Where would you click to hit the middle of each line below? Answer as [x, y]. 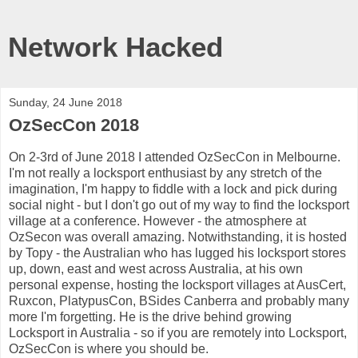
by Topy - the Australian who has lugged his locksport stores [177, 253]
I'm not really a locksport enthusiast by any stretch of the [165, 173]
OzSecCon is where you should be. [109, 348]
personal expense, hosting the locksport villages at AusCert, [177, 284]
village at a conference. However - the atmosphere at [157, 221]
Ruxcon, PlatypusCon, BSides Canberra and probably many [179, 300]
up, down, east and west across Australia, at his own [156, 268]
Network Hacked [115, 47]
